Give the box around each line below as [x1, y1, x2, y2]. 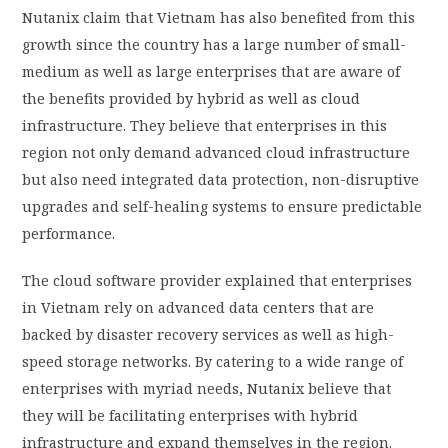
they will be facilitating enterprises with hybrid [22, 406, 359, 426]
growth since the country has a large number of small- [22, 35, 407, 55]
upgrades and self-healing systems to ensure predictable [22, 197, 423, 217]
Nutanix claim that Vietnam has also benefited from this [22, 8, 416, 28]
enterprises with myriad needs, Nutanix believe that [22, 379, 392, 399]
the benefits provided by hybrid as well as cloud [22, 89, 361, 109]
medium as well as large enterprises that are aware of [22, 62, 401, 82]
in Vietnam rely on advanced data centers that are [22, 298, 375, 318]
